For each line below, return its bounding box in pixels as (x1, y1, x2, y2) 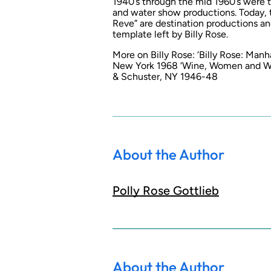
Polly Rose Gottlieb (113, 183, 219, 198)
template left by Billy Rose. (113, 28, 228, 41)
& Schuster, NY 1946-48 (113, 71, 218, 83)
